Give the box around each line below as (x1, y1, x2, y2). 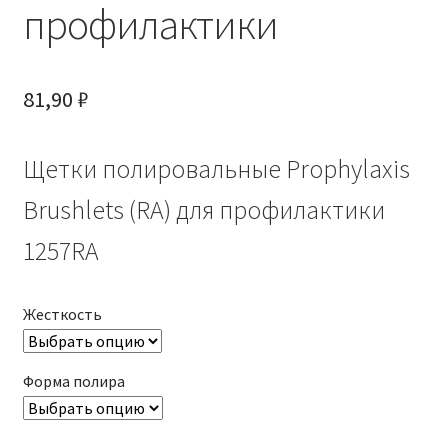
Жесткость (22, 303, 102, 324)
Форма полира (22, 370, 125, 391)
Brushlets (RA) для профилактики (22, 193, 385, 226)
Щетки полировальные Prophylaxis (22, 152, 410, 185)
